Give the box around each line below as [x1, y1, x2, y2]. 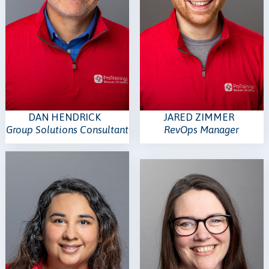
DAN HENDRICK [28, 111, 101, 124]
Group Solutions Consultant [6, 124, 128, 136]
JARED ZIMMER [163, 111, 234, 124]
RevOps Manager [164, 124, 240, 136]
